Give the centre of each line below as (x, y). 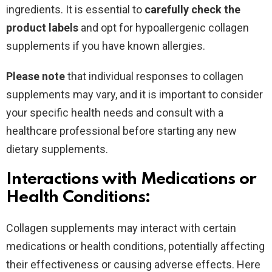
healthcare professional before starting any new (121, 131)
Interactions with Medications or (131, 179)
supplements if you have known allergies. (106, 46)
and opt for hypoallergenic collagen (165, 27)
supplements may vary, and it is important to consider (134, 94)
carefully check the (192, 9)
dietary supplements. (57, 149)
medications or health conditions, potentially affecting (135, 246)
